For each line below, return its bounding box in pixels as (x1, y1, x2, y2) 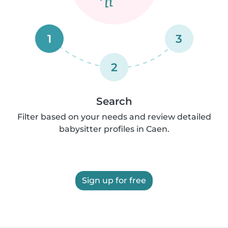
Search (96, 95, 132, 107)
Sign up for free (82, 175, 146, 185)
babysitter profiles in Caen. (59, 124, 169, 134)
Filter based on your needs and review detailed (17, 111, 211, 122)
